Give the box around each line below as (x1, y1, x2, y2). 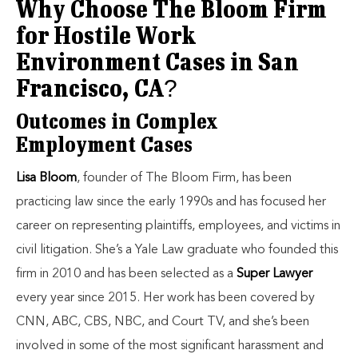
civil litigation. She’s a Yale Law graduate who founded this (16, 244, 338, 257)
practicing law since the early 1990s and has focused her (16, 196, 326, 209)
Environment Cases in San (16, 52, 299, 76)
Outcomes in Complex (16, 113, 218, 133)
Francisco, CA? (16, 78, 177, 102)
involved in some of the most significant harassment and (16, 340, 324, 352)
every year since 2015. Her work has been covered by (16, 292, 315, 304)
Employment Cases (16, 136, 193, 157)
